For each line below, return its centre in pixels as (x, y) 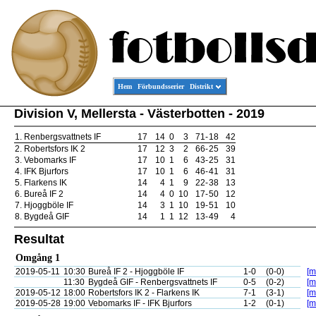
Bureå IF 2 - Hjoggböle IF (136, 272)
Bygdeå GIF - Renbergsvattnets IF (153, 282)
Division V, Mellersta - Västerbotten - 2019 (139, 114)
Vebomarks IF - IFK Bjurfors (140, 303)
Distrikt (201, 86)
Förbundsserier (161, 86)
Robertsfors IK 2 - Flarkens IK (144, 293)
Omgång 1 (38, 258)
